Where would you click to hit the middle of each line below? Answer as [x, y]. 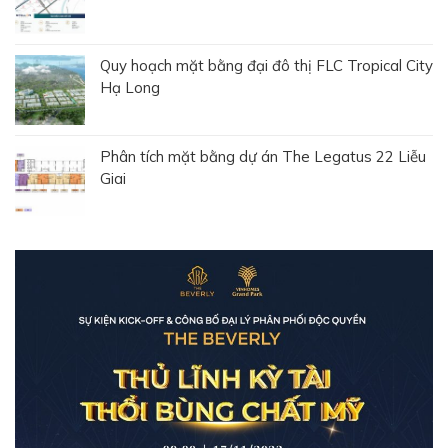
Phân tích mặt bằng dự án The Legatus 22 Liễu [263, 156]
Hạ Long [130, 87]
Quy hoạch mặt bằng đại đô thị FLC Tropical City [266, 65]
